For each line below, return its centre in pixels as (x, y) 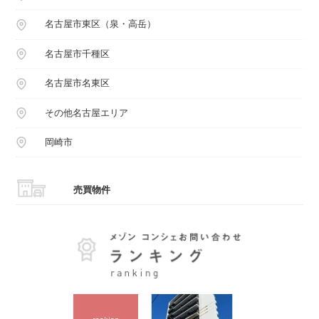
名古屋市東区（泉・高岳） (100, 24)
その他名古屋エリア (86, 113)
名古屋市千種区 (77, 53)
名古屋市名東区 (77, 83)
